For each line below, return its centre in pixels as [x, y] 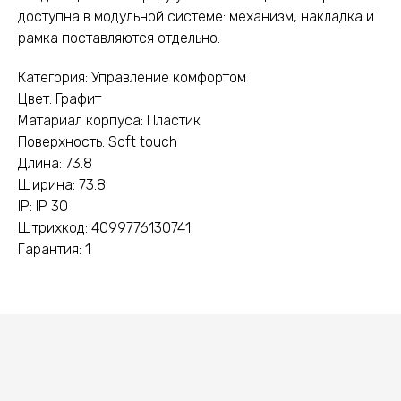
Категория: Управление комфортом [132, 77]
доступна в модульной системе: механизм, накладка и [196, 16]
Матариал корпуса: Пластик [109, 120]
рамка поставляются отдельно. [119, 38]
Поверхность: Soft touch [98, 141]
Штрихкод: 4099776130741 [104, 227]
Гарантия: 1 [54, 249]
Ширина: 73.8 [62, 184]
